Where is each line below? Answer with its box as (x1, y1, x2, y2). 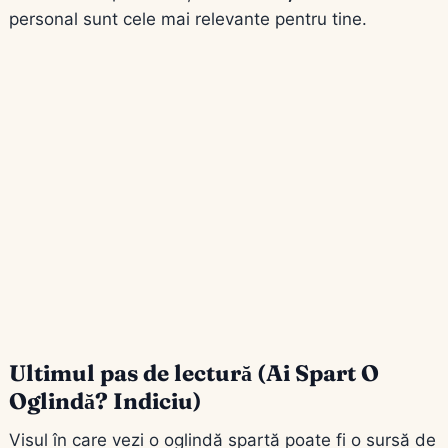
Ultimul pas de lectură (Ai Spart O (9, 358, 379, 387)
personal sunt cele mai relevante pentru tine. (9, 8, 367, 29)
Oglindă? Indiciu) (9, 386, 202, 415)
